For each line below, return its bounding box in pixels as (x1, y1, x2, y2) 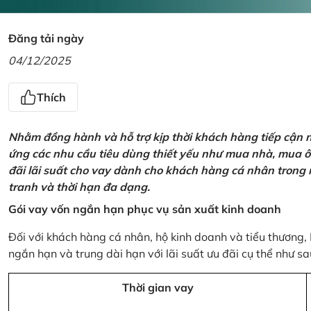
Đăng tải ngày (8, 31, 84, 45)
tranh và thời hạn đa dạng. (8, 179, 150, 194)
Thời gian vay (121, 280, 194, 294)
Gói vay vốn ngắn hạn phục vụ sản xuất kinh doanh (8, 201, 281, 216)
